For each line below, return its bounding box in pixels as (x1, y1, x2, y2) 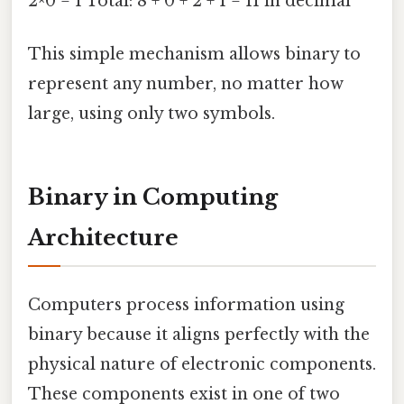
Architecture (28, 224, 179, 251)
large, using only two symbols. (28, 103, 275, 124)
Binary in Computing (28, 183, 278, 210)
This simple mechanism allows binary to (28, 43, 361, 64)
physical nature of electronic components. (28, 354, 376, 375)
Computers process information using (28, 295, 344, 316)
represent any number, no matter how (28, 73, 344, 94)
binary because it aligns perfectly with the (28, 325, 370, 345)
